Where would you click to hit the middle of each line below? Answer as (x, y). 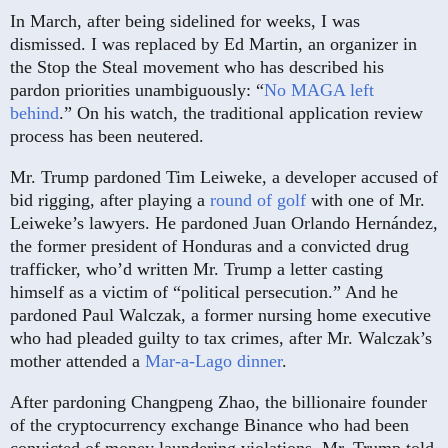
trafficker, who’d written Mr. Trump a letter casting (196, 269)
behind (34, 113)
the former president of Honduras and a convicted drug (209, 246)
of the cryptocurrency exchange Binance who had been (209, 425)
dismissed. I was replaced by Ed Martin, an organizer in (213, 44)
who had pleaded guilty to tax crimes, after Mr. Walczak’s (221, 338)
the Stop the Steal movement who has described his (197, 67)
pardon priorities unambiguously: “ (137, 90)
